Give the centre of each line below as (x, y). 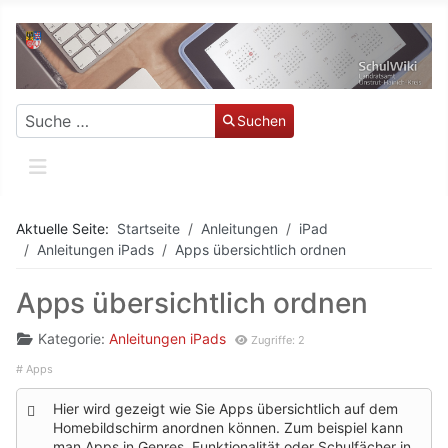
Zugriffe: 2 (278, 339)
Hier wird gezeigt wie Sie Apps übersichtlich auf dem (225, 408)
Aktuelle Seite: (66, 228)
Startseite (148, 228)
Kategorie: (71, 338)
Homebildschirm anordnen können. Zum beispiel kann (228, 427)
